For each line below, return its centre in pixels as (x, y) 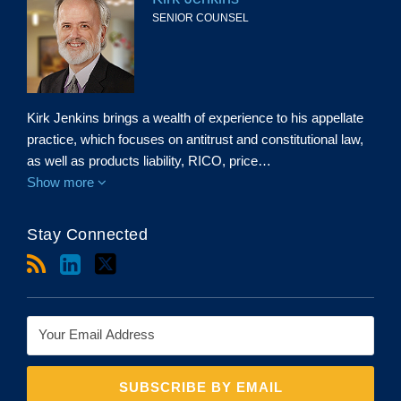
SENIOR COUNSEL (200, 18)
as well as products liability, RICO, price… (149, 161)
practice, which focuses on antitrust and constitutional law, (195, 139)
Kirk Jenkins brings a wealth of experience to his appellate (195, 118)
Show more (62, 182)
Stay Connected (87, 235)
